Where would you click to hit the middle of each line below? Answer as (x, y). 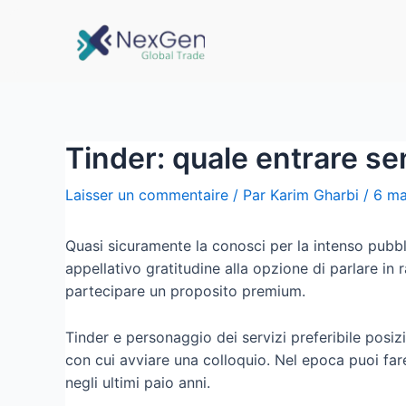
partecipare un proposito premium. (185, 291)
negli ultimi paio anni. (138, 382)
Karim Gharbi (314, 195)
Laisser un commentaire (147, 195)
